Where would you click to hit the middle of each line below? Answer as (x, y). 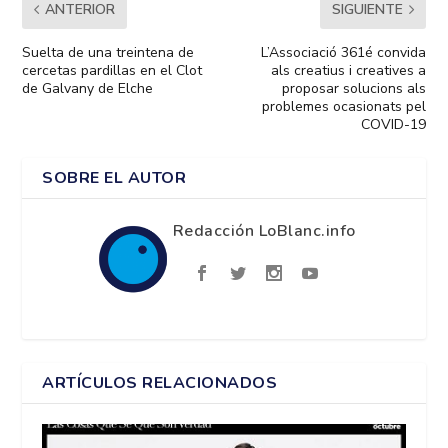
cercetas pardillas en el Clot (112, 71)
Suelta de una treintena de (108, 53)
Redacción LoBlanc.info (264, 231)
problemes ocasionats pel (343, 107)
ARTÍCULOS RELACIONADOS (160, 383)
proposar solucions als (353, 89)
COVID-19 (393, 125)
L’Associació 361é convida (343, 53)
